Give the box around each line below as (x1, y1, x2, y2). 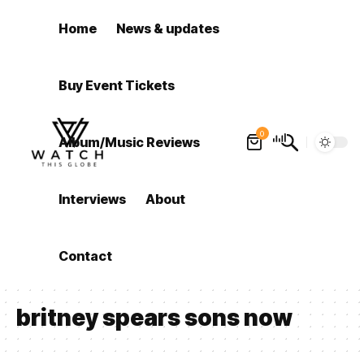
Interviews (58, 191, 127, 207)
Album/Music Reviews (58, 134, 201, 150)
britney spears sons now (16, 304, 292, 331)
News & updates (116, 20, 220, 37)
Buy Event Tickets (58, 77, 175, 93)
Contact (58, 248, 113, 264)
